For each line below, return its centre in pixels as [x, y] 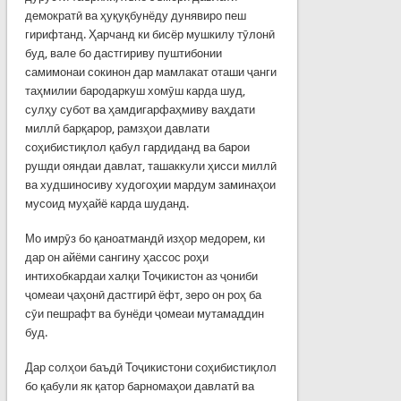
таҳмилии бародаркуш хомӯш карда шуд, [135, 90]
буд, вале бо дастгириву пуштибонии [123, 53]
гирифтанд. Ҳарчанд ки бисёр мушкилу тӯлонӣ [149, 34]
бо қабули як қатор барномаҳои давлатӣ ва [139, 386]
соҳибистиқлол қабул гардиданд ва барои [137, 147]
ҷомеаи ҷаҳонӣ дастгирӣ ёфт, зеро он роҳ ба [143, 294]
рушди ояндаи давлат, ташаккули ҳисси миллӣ [150, 166]
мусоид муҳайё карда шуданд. [107, 203]
